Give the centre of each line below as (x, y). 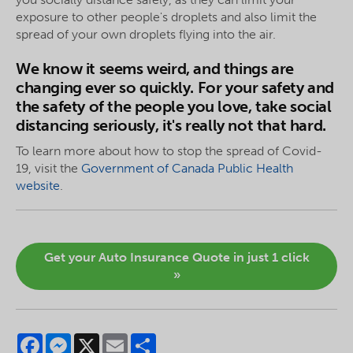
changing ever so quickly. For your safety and (175, 87)
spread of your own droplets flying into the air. (146, 34)
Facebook (71, 340)
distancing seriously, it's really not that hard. (173, 125)
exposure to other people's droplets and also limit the (166, 17)
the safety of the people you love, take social (174, 106)
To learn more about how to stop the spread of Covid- (169, 150)
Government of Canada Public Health (187, 168)
